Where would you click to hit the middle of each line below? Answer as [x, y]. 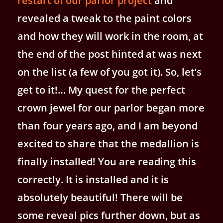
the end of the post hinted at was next [110, 54]
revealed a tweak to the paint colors [105, 18]
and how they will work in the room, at [110, 36]
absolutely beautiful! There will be [100, 197]
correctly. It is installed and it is [93, 179]
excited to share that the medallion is [108, 143]
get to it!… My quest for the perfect [101, 90]
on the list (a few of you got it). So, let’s [110, 72]
